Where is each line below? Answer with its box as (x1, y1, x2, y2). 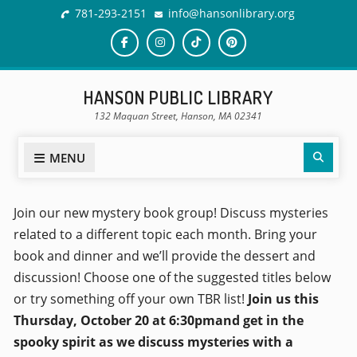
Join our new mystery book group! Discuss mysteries (13, 204, 328, 222)
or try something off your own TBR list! (13, 290, 248, 308)
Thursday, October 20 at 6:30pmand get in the (13, 312, 304, 329)
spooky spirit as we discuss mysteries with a (13, 333, 293, 351)
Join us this (247, 290, 319, 308)
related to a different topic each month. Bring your (13, 226, 317, 243)
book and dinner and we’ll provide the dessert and (13, 247, 316, 265)
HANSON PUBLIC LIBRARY (83, 86, 273, 108)
